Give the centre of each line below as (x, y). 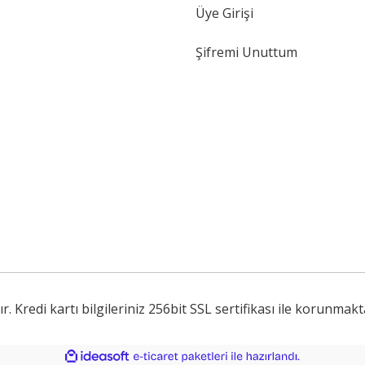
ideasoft (147, 356)
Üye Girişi (224, 13)
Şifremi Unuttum (246, 52)
